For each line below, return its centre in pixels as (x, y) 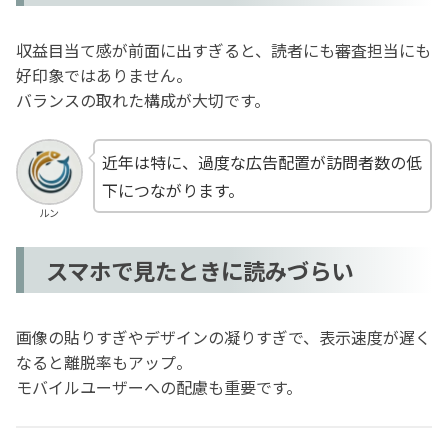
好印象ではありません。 (104, 75)
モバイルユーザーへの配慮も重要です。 (159, 387)
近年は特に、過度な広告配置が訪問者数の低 (261, 161)
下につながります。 (172, 189)
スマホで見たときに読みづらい (200, 269)
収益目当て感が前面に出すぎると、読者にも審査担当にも (223, 50)
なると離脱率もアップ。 (104, 362)
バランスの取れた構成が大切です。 (143, 100)
